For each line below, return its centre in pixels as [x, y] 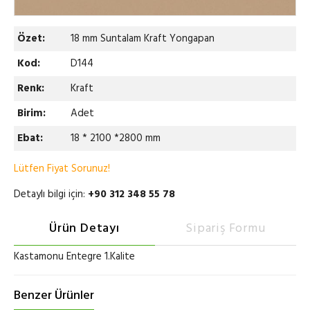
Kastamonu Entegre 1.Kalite [74, 257]
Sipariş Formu [226, 229]
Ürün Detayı [84, 229]
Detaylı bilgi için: [51, 194]
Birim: [31, 113]
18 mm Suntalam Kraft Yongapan [143, 39]
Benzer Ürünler [54, 296]
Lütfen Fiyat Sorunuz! [62, 169]
